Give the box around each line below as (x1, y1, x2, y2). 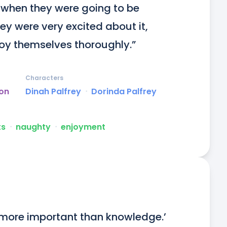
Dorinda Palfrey (91, 86, 157, 98)
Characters (25, 73, 63, 83)
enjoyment (61, 121, 105, 133)
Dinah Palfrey (25, 86, 81, 98)
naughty (16, 121, 51, 133)
